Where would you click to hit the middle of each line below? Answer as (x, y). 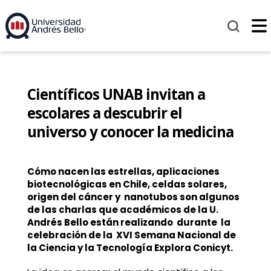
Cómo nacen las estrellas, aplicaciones (123, 172)
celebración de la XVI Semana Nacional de (131, 235)
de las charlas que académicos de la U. (122, 210)
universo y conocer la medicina (130, 132)
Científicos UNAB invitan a (116, 94)
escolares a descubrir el (104, 113)
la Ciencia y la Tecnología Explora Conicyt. (130, 248)
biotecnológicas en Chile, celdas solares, (127, 184)
